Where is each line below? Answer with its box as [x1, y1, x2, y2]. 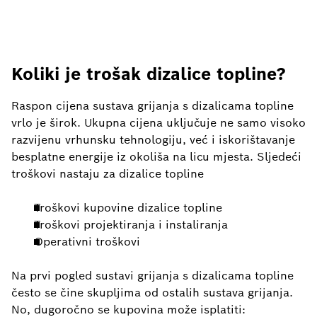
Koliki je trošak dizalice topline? [11, 62, 286, 85]
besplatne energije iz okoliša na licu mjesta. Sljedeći [11, 149, 301, 164]
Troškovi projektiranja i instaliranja [34, 217, 228, 232]
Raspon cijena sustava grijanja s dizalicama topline [11, 98, 294, 113]
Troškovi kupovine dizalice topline [34, 200, 222, 215]
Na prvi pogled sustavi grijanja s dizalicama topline [11, 267, 294, 283]
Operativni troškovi [34, 234, 140, 249]
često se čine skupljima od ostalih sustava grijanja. [11, 284, 293, 300]
